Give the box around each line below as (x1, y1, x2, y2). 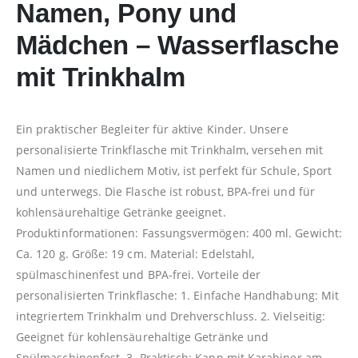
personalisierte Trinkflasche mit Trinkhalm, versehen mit (16, 142, 323, 158)
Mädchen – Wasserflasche (16, 30, 339, 61)
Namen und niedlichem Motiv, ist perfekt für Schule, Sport (16, 163, 332, 179)
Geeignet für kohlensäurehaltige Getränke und (16, 329, 269, 345)
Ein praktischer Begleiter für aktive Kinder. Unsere (16, 121, 288, 137)
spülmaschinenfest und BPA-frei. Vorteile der (16, 267, 261, 283)
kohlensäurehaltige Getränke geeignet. (16, 205, 226, 221)
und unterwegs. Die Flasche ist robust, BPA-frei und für (16, 184, 315, 200)
